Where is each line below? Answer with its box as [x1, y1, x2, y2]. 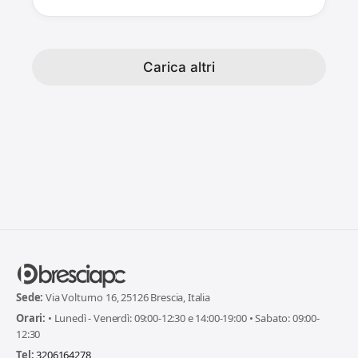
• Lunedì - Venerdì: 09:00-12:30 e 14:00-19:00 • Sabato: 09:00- [46, 310, 320, 325]
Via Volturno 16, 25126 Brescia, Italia [43, 289, 210, 304]
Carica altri [143, 59, 215, 75]
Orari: [16, 310, 46, 325]
